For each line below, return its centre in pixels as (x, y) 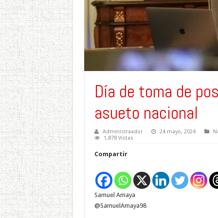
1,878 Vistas (118, 138)
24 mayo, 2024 (177, 131)
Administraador (122, 131)
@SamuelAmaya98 (120, 205)
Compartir (111, 154)
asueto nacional (146, 113)
